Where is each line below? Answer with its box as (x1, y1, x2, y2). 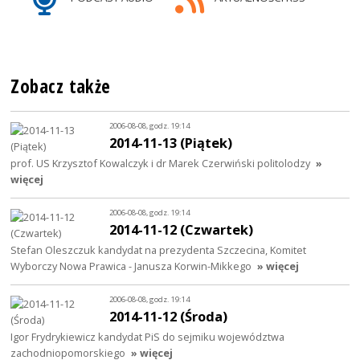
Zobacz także (10, 74, 111, 100)
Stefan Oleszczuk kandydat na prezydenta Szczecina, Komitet (10, 243, 307, 258)
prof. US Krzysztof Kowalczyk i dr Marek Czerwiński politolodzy (10, 156, 311, 171)
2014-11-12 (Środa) (109, 307, 228, 326)
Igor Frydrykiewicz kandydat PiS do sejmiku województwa (10, 329, 285, 345)
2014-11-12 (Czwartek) (109, 220, 254, 239)
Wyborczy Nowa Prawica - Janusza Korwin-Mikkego (10, 259, 252, 274)
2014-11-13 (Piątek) (109, 133, 233, 153)
